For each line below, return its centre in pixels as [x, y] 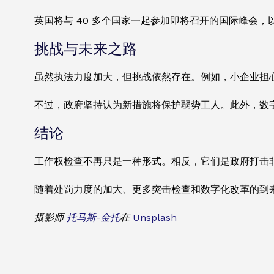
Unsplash [155, 218]
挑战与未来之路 [86, 49]
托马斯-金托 [93, 218]
